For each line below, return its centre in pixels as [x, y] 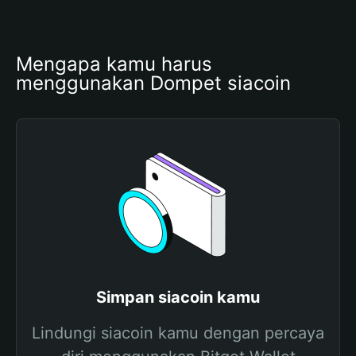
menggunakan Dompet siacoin [153, 83]
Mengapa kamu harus [114, 64]
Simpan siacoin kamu [178, 297]
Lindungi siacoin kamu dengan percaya [178, 333]
